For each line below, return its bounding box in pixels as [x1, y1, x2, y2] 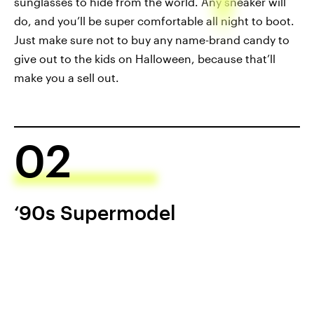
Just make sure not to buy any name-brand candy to [14, 33, 289, 47]
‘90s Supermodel [14, 201, 176, 224]
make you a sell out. [14, 71, 119, 85]
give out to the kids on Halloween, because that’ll [14, 52, 275, 66]
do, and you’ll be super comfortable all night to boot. [14, 14, 294, 28]
